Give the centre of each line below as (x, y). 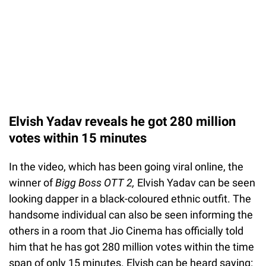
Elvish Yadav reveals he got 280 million (122, 121)
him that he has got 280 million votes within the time (132, 246)
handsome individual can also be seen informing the (131, 214)
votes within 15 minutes (79, 138)
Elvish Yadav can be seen (195, 182)
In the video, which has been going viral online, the (126, 166)
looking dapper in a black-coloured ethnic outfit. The (130, 198)
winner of (32, 182)
